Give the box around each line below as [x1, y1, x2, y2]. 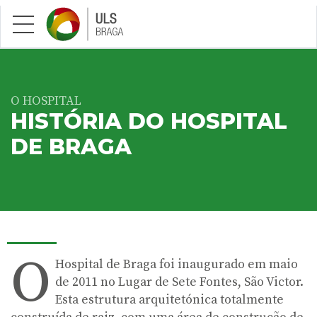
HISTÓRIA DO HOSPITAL [11, 108, 287, 134]
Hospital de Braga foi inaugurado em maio [55, 257, 299, 272]
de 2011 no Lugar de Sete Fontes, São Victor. [55, 275, 304, 290]
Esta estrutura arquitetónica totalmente [55, 292, 284, 308]
